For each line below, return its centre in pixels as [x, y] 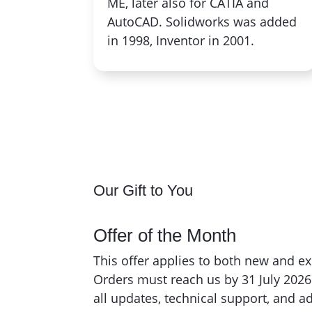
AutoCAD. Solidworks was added [202, 21]
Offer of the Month [165, 235]
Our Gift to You [143, 190]
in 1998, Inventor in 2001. [181, 40]
